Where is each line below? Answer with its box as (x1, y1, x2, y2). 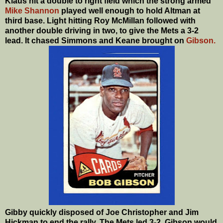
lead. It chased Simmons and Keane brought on (5, 36, 184, 45)
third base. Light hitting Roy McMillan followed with (5, 16, 196, 25)
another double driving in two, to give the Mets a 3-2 (5, 26, 199, 35)
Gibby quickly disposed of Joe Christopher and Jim (5, 208, 199, 217)
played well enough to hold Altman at (59, 6, 200, 15)
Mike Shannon (5, 6, 59, 15)
